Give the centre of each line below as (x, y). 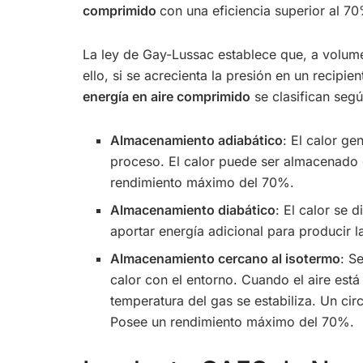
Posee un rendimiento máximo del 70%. (233, 321)
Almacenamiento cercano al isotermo (226, 258)
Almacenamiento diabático (193, 209)
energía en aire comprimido (167, 96)
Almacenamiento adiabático (197, 140)
